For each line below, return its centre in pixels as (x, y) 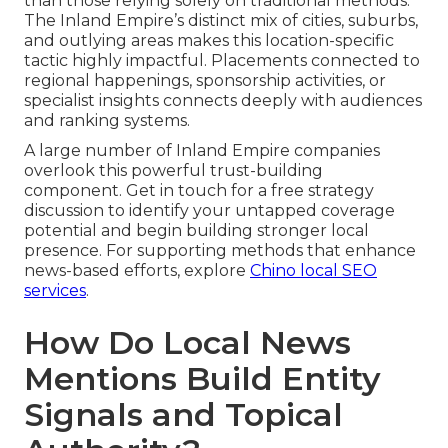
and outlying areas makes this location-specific (209, 41)
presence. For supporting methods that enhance (220, 251)
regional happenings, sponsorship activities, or (205, 81)
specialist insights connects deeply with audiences (223, 101)
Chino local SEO (313, 271)
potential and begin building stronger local (196, 231)
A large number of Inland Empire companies (202, 151)
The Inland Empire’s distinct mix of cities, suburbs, (221, 21)
